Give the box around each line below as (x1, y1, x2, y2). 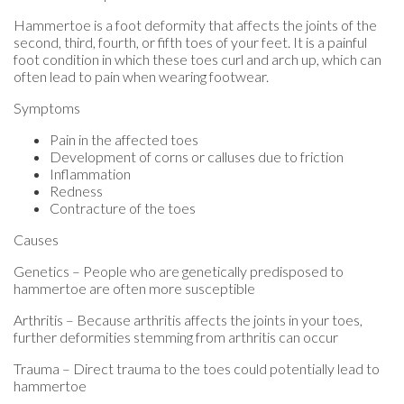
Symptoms (14, 98, 80, 116)
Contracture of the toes (50, 198, 196, 216)
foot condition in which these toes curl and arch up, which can (14, 50, 381, 68)
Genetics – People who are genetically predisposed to (14, 262, 344, 280)
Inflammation (50, 164, 131, 182)
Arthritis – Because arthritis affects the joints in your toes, (14, 310, 363, 328)
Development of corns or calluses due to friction (50, 147, 344, 165)
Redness (50, 181, 103, 199)
